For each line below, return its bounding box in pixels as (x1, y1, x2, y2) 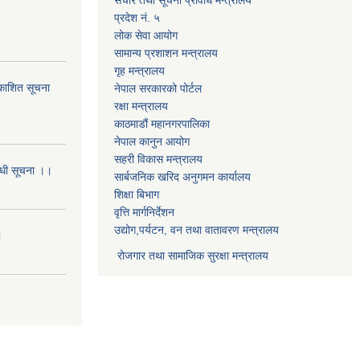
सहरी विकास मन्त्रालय (114, 152, 202, 166)
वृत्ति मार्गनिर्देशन (114, 205, 174, 219)
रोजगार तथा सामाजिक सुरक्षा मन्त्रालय (114, 248, 268, 262)
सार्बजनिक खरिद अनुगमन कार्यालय (114, 170, 251, 183)
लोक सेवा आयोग (114, 28, 178, 42)
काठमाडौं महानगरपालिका (114, 117, 210, 130)
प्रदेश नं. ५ (114, 10, 160, 24)
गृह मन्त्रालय (114, 63, 165, 77)
